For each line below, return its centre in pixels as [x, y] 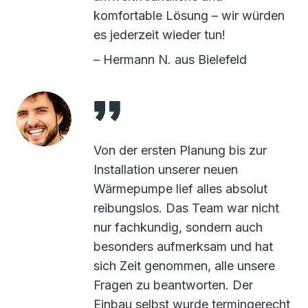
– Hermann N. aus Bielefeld [170, 60]
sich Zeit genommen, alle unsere [184, 266]
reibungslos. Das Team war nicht [186, 208]
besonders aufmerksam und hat [183, 247]
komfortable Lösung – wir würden [189, 16]
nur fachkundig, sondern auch [178, 228]
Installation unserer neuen [166, 170]
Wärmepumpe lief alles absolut [180, 189]
